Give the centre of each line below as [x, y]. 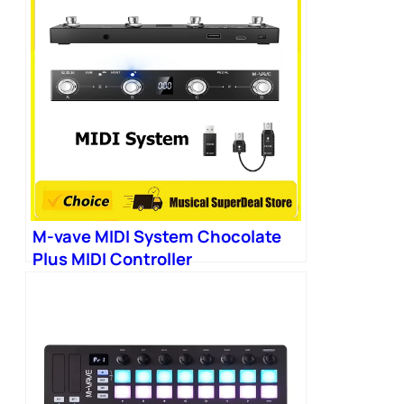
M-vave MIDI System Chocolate [157, 237]
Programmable [92, 282]
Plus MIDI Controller [112, 259]
